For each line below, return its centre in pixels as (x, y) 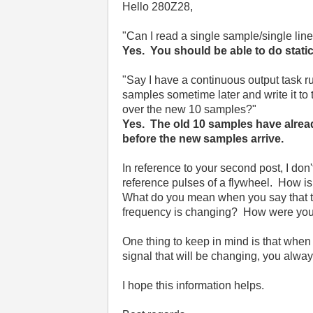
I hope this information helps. (195, 285)
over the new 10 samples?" (190, 109)
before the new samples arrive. (203, 139)
